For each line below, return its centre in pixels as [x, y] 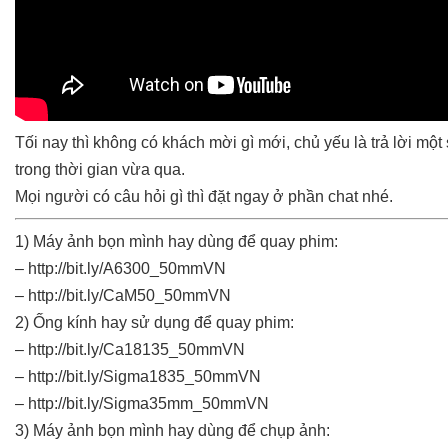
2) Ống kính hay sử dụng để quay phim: [154, 323]
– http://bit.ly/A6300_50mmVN [120, 269]
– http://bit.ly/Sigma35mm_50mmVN [142, 404]
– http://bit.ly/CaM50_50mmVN [123, 296]
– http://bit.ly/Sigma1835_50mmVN [138, 377]
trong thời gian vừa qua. [100, 170]
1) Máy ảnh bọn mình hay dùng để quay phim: [176, 242]
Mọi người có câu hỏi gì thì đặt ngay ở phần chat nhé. [204, 197]
